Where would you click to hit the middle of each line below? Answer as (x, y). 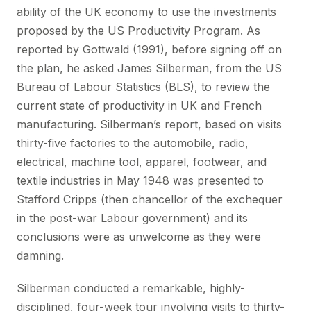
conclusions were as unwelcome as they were (139, 237)
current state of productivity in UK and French (139, 106)
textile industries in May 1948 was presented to (140, 180)
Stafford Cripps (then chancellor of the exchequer (150, 199)
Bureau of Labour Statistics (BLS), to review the (143, 87)
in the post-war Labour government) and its (132, 218)
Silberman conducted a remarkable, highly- (131, 288)
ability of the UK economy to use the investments (146, 12)
